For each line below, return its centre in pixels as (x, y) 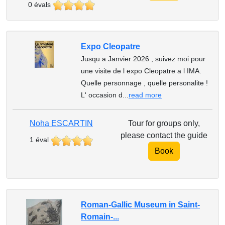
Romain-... (100, 217)
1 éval (39, 140)
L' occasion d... (104, 95)
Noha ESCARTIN (61, 124)
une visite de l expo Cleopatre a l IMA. (141, 71)
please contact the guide (164, 136)
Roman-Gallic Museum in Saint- (140, 205)
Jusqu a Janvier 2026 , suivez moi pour (143, 59)
